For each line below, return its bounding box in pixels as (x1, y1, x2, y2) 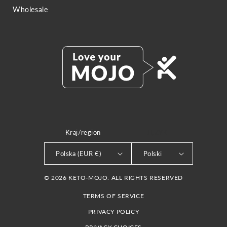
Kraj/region (65, 128, 101, 136)
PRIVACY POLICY (88, 208, 139, 215)
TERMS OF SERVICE (83, 192, 144, 200)
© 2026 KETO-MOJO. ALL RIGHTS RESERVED (44, 174, 183, 181)
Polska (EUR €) (56, 149, 101, 158)
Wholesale (13, 5, 48, 14)
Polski (143, 149, 162, 158)
